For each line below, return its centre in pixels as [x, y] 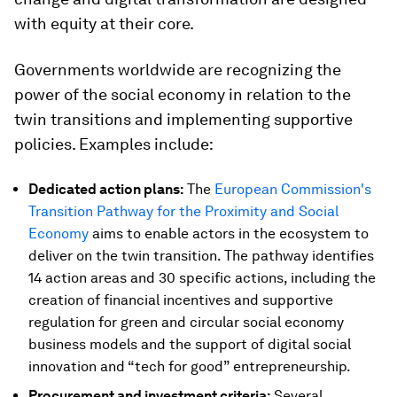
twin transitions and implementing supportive [183, 120]
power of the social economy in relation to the [183, 95]
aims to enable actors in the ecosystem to [229, 234]
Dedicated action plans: [106, 190]
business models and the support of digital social [190, 345]
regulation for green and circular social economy [186, 323]
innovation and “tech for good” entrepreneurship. [190, 367]
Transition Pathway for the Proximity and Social [183, 212]
